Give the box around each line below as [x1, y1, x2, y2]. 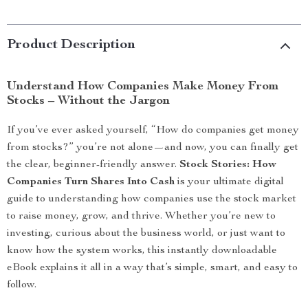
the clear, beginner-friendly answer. [7, 159, 179, 170]
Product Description [7, 38, 135, 52]
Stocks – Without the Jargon [7, 95, 170, 107]
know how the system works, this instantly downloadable [7, 245, 277, 256]
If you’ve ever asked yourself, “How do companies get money [7, 125, 299, 136]
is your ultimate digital [175, 177, 284, 188]
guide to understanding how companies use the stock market [7, 194, 296, 205]
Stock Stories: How [179, 159, 276, 170]
